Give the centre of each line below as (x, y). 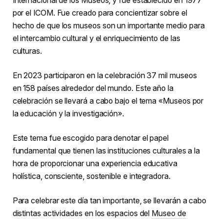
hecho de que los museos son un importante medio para (109, 25)
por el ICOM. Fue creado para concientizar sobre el (100, 12)
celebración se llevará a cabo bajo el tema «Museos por (108, 100)
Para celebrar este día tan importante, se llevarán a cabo (109, 200)
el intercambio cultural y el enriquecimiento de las (96, 38)
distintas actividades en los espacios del (82, 213)
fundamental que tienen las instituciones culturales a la (106, 150)
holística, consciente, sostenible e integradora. (91, 176)
